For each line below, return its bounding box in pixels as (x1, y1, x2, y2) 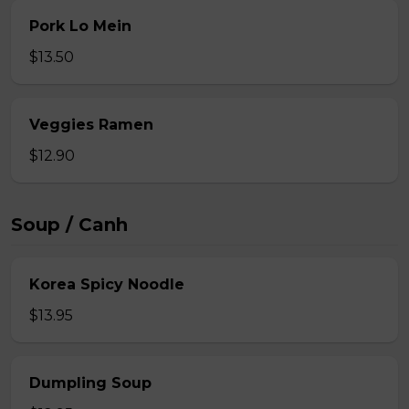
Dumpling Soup (29, 374, 152, 392)
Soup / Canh (11, 214, 128, 236)
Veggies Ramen (29, 116, 153, 133)
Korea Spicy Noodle (29, 276, 184, 293)
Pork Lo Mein (29, 17, 131, 35)
